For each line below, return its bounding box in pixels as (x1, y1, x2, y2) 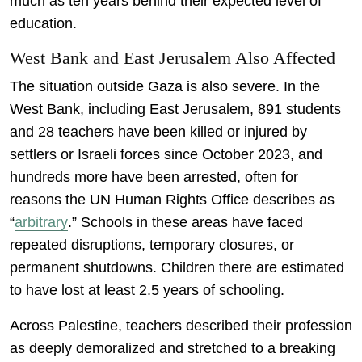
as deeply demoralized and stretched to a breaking (10, 339, 335, 356)
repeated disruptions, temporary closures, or (10, 236, 294, 253)
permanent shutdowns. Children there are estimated (10, 259, 344, 276)
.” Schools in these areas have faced (68, 213, 303, 230)
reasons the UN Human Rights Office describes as (10, 191, 335, 208)
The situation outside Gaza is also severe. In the (10, 78, 320, 95)
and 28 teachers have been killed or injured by (10, 123, 307, 140)
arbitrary (15, 213, 68, 230)
